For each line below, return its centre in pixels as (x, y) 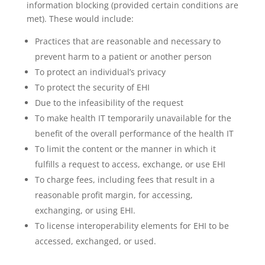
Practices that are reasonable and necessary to (127, 41)
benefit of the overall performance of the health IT (134, 133)
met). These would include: (80, 18)
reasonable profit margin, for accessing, (114, 195)
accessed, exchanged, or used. (95, 241)
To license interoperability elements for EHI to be (132, 225)
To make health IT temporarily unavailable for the (133, 118)
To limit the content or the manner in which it (125, 148)
